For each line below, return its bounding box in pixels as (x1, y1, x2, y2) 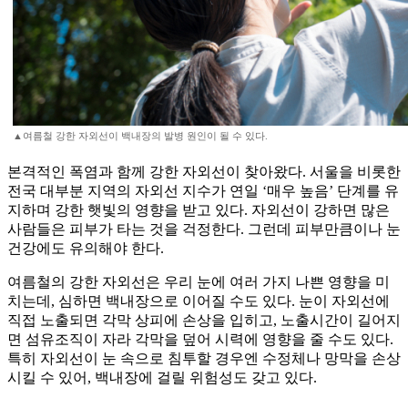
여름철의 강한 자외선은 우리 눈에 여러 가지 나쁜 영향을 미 (7, 274, 390, 291)
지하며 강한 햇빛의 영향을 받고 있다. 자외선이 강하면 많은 (7, 202, 390, 219)
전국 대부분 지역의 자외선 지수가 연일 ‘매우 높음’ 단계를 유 (7, 183, 399, 199)
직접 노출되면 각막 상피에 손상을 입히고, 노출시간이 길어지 (7, 312, 401, 329)
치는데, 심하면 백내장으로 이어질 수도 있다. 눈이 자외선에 (7, 293, 390, 310)
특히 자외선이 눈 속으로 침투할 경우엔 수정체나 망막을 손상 (7, 351, 401, 367)
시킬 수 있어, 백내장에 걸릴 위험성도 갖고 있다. (7, 370, 317, 386)
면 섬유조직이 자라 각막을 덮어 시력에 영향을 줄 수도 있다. (7, 331, 393, 348)
